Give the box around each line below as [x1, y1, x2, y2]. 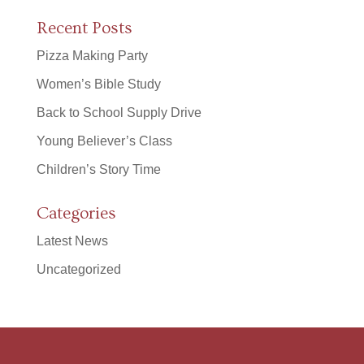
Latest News [36, 233, 108, 248]
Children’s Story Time [36, 162, 161, 176]
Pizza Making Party [36, 48, 148, 63]
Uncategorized [36, 262, 121, 276]
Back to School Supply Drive [36, 105, 201, 119]
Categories [36, 203, 116, 223]
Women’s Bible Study [36, 76, 161, 91]
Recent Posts [36, 18, 132, 37]
